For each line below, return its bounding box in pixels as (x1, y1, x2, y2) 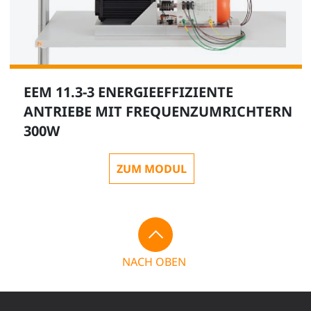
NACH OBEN (122, 254, 186, 269)
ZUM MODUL (117, 161, 187, 176)
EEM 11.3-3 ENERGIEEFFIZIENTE (23, 83, 233, 101)
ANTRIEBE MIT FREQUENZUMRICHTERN (23, 102, 292, 121)
